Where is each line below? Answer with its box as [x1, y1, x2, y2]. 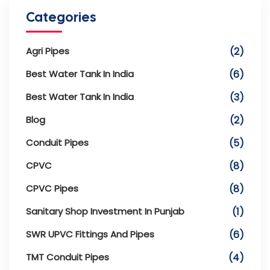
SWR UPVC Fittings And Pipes [26, 227, 154, 240]
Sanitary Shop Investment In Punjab [26, 204, 184, 218]
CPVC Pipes [26, 181, 78, 195]
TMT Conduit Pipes [26, 250, 109, 263]
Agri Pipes [26, 44, 69, 57]
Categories [26, 8, 96, 26]
